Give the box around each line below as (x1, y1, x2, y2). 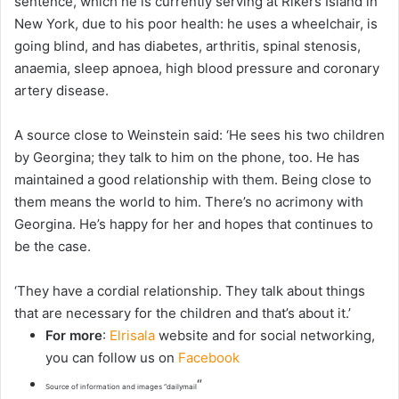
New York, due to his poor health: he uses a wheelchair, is (14, 14, 378, 32)
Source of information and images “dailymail (45, 381, 197, 391)
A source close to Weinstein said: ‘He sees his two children (14, 126, 385, 143)
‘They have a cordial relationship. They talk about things (14, 281, 365, 299)
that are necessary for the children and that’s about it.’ (14, 304, 351, 322)
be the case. (14, 237, 91, 255)
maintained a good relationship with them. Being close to (14, 170, 371, 188)
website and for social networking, (155, 326, 375, 344)
